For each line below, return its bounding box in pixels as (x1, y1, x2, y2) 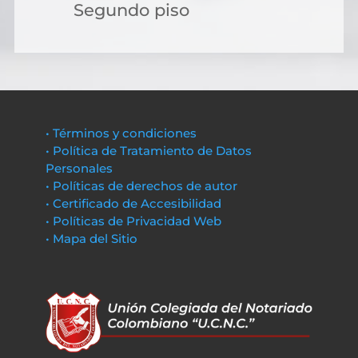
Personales (45, 161, 113, 176)
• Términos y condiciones (45, 125, 197, 141)
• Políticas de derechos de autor (45, 178, 237, 193)
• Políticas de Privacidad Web (45, 213, 221, 229)
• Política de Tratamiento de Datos (45, 143, 252, 158)
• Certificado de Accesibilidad (45, 196, 221, 211)
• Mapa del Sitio (45, 231, 141, 246)
